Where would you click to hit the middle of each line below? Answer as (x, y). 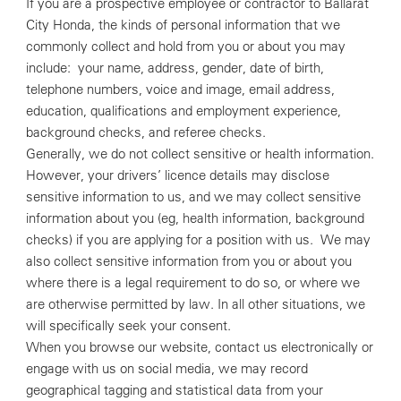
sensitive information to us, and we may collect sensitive (193, 196)
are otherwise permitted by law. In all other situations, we (195, 304)
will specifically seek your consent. (130, 325)
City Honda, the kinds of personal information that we (183, 25)
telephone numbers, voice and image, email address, (180, 89)
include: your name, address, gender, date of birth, (175, 68)
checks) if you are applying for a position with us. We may (198, 239)
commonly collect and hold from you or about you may (185, 46)
